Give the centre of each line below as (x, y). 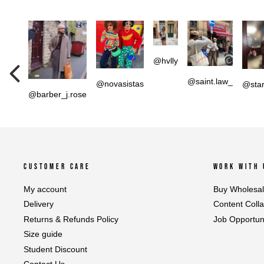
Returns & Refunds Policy (71, 219)
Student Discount (55, 249)
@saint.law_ (210, 81)
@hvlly (166, 60)
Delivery (39, 204)
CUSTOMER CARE (57, 166)
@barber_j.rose (57, 94)
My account (45, 189)
